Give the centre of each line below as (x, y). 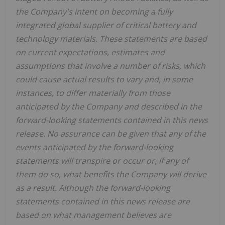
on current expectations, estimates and (90, 52)
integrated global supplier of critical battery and (106, 25)
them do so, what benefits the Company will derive (111, 175)
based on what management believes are (93, 215)
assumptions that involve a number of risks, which (110, 66)
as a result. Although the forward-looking (93, 188)
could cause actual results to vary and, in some (104, 80)
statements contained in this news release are (103, 202)
